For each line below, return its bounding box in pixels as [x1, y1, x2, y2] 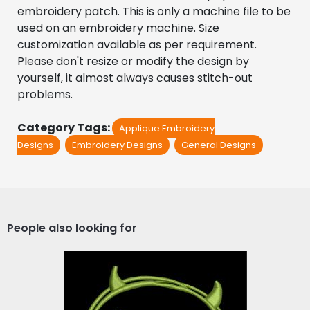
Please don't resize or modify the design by [17, 53, 249, 69]
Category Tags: [17, 119, 112, 136]
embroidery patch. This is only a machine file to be [17, 3, 291, 19]
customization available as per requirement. [17, 36, 257, 53]
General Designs [181, 138, 256, 152]
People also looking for [7, 219, 137, 236]
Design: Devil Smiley [85, 282, 225, 302]
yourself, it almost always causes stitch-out [17, 69, 253, 86]
